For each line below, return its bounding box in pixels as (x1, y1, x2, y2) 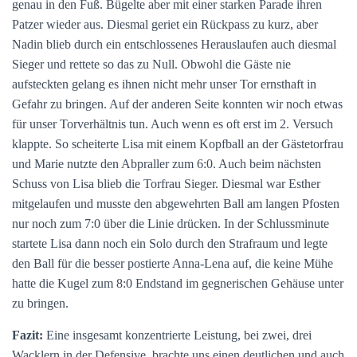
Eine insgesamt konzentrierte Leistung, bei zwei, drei (46, 328, 312, 342)
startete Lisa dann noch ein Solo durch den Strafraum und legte (12, 237, 328, 250)
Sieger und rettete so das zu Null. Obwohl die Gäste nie (12, 57, 291, 71)
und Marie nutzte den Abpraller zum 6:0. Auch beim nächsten (12, 157, 321, 171)
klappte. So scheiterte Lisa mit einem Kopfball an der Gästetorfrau (12, 137, 343, 151)
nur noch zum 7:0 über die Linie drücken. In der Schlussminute (12, 217, 329, 230)
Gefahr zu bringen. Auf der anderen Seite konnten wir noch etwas (12, 97, 343, 111)
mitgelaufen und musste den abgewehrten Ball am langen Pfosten (12, 197, 339, 210)
